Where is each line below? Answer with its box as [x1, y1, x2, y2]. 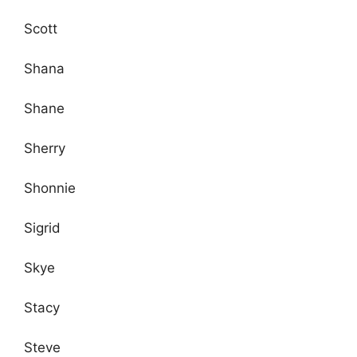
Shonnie [24, 179, 76, 196]
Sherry [24, 139, 65, 156]
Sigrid [24, 219, 61, 236]
